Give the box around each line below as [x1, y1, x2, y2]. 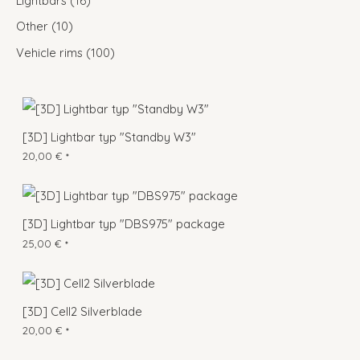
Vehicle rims [16, 45, 83, 61]
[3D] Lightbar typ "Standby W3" [22, 129, 196, 145]
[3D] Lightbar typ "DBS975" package [22, 216, 225, 232]
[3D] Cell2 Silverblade [22, 303, 142, 319]
